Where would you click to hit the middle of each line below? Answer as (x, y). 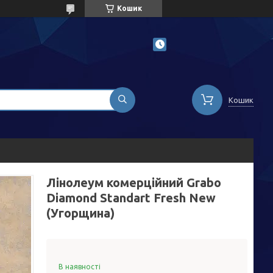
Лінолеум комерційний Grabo (134, 183)
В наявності (80, 267)
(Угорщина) (80, 213)
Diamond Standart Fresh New (131, 198)
